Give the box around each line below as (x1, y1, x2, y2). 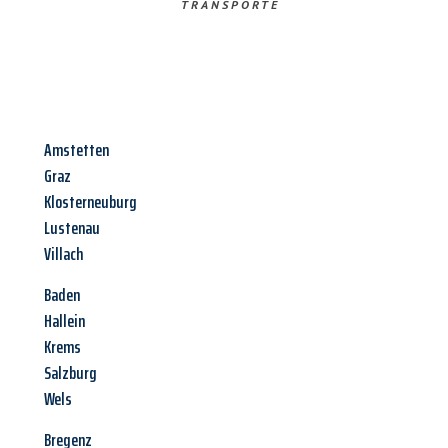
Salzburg (44, 359, 97, 388)
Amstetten (44, 136, 109, 165)
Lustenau (44, 214, 100, 243)
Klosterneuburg (44, 188, 137, 217)
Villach (44, 240, 83, 269)
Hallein (44, 307, 85, 336)
